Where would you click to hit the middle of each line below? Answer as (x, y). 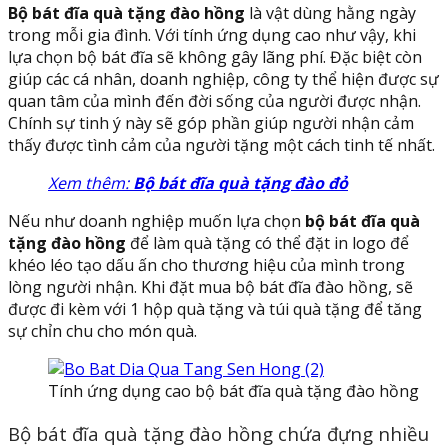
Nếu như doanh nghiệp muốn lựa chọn (156, 220)
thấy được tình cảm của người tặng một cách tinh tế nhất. (221, 144)
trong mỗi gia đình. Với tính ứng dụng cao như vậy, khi (212, 34)
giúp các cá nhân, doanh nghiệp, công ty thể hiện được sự (223, 78)
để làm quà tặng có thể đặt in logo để (267, 242)
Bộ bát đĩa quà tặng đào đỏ (240, 182)
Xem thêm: (90, 182)
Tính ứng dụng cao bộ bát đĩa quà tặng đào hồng (233, 390)
